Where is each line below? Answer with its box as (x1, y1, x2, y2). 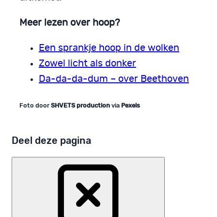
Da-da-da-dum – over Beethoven (39, 74, 189, 84)
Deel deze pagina (12, 134, 91, 146)
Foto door (19, 102, 51, 109)
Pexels (121, 102, 140, 109)
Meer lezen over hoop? (19, 18, 120, 28)
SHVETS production (51, 102, 110, 109)
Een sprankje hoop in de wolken (39, 43, 179, 53)
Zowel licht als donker (39, 59, 136, 69)
